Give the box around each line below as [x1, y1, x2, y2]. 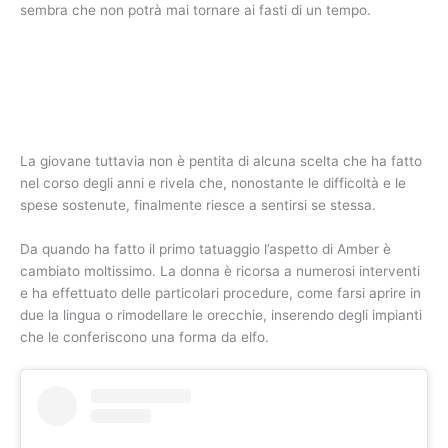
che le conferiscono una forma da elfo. [20, 329, 269, 346]
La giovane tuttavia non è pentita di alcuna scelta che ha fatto [20, 153, 422, 170]
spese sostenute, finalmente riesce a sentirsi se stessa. [20, 197, 376, 214]
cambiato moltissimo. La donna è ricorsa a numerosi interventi [20, 263, 420, 280]
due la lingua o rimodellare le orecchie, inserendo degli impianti [20, 307, 422, 324]
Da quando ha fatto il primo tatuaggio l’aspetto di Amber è [20, 241, 391, 258]
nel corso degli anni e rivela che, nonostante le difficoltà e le [20, 175, 406, 192]
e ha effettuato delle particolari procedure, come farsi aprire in [20, 285, 421, 302]
